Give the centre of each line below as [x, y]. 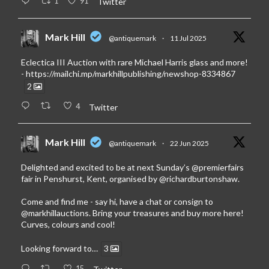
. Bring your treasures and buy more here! [166, 213]
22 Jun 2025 [189, 144]
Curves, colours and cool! [68, 225]
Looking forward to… [59, 249]
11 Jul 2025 [188, 38]
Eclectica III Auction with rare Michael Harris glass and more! [134, 62]
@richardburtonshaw [198, 179]
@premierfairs [218, 168]
